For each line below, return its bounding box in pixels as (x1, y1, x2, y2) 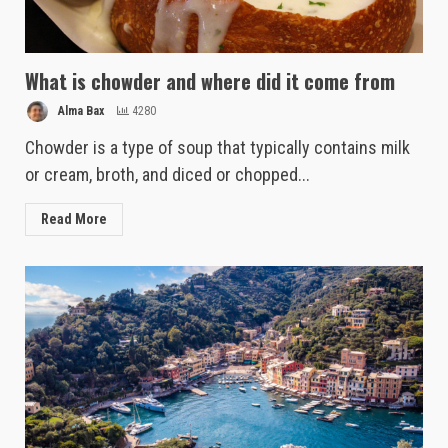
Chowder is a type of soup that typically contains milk (25, 137, 410, 159)
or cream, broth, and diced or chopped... (25, 164, 310, 186)
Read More (41, 211, 107, 228)
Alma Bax (55, 104, 104, 119)
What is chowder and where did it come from (25, 66, 395, 97)
